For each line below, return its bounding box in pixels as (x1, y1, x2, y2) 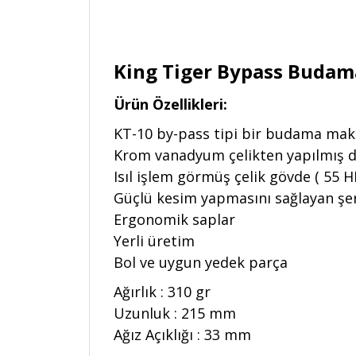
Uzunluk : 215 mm (114, 304, 236, 323)
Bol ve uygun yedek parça (114, 253, 288, 272)
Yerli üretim (114, 231, 195, 250)
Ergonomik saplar (114, 210, 235, 229)
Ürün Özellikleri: (114, 95, 227, 114)
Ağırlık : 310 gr (114, 282, 211, 301)
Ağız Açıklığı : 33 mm (114, 325, 251, 344)
